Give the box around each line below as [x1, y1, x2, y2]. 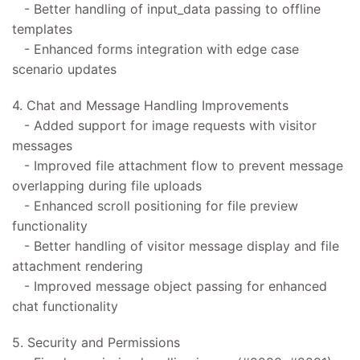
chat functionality [12, 297, 118, 314]
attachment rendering [12, 257, 143, 274]
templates [12, 20, 72, 37]
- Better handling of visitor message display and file [12, 237, 339, 254]
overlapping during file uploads [12, 177, 202, 194]
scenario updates [12, 60, 117, 77]
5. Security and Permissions [12, 333, 180, 350]
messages [12, 137, 72, 153]
